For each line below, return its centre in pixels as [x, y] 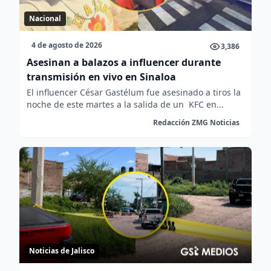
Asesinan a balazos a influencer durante [124, 62]
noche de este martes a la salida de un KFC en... [125, 104]
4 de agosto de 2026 [67, 45]
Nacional [45, 18]
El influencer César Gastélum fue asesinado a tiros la [134, 92]
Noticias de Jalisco [62, 250]
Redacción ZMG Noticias [196, 122]
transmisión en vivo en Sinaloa [101, 77]
